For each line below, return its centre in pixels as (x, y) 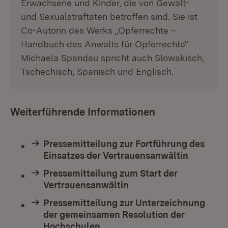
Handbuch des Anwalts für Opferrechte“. (106, 44)
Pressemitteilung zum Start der (110, 173)
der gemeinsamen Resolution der (114, 215)
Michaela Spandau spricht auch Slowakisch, (112, 58)
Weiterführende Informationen (83, 112)
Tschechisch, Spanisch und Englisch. (97, 72)
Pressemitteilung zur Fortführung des (124, 144)
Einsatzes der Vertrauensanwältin (116, 155)
